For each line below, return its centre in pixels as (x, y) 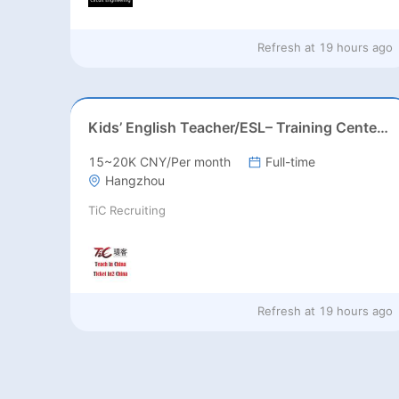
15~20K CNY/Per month (159, 162)
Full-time (290, 162)
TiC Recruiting (126, 211)
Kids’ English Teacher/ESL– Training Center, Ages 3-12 (382, 128)
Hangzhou (134, 181)
